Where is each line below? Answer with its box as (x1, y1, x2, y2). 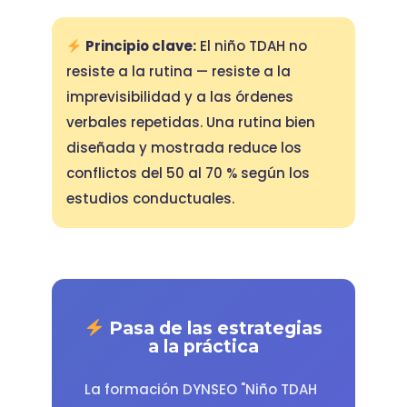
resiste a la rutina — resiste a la (65, 62, 291, 82)
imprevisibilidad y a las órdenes (65, 87, 293, 107)
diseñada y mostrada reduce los (65, 138, 302, 158)
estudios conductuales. (65, 189, 234, 209)
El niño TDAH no (195, 36, 307, 56)
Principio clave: (84, 36, 196, 56)
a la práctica (147, 334, 259, 357)
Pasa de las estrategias (104, 317, 323, 340)
